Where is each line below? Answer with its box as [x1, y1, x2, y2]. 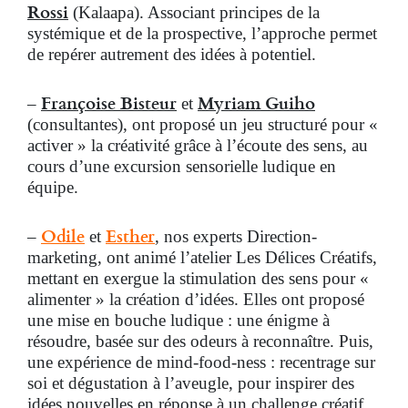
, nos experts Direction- [155, 227, 317, 246]
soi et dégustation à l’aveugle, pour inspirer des [27, 373, 354, 393]
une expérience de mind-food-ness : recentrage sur [27, 352, 375, 372]
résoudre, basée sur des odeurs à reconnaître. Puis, [27, 331, 373, 351]
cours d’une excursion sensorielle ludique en [27, 157, 336, 176]
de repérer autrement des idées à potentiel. [27, 45, 316, 64]
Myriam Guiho [198, 89, 315, 116]
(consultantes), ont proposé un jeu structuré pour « [27, 115, 378, 134]
